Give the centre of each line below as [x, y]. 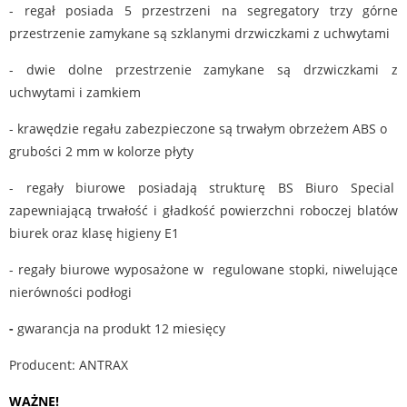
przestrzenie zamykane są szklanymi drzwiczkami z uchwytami [199, 33]
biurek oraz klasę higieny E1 [94, 233]
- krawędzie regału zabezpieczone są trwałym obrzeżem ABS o [198, 129]
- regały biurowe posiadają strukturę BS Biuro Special [203, 188]
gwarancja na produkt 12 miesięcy [121, 328]
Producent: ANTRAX [69, 365]
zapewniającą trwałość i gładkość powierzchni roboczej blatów [203, 210]
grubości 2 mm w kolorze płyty [101, 151]
